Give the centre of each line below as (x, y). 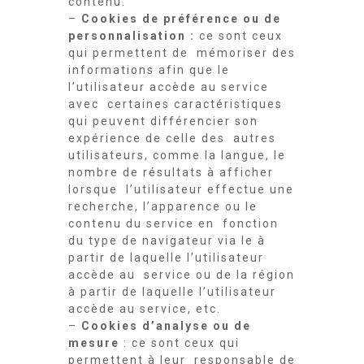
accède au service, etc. (147, 309)
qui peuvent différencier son (163, 121)
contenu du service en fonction (173, 223)
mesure (96, 343)
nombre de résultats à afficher (171, 172)
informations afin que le (149, 70)
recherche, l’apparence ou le (163, 206)
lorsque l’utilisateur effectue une (181, 189)
